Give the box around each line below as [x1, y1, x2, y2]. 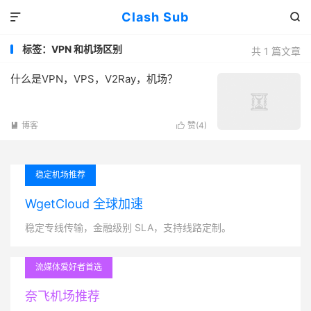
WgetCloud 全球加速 [25, 196, 143, 211]
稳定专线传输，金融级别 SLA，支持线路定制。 [25, 221, 231, 233]
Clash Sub [121, 10, 190, 24]
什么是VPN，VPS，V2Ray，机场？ [10, 72, 178, 85]
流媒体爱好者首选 [35, 262, 102, 272]
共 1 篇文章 [251, 45, 301, 57]
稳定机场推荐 [35, 169, 85, 180]
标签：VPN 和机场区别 [22, 43, 122, 55]
